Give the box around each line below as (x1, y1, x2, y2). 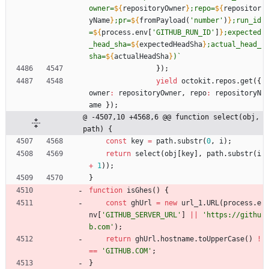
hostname (160, 234, 194, 243)
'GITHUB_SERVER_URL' (101, 210, 181, 219)
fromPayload (139, 16, 186, 25)
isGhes (127, 186, 152, 195)
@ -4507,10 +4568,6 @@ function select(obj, (83, 112, 259, 121)
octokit (181, 76, 211, 85)
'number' (190, 16, 223, 25)
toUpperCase (198, 234, 244, 243)
